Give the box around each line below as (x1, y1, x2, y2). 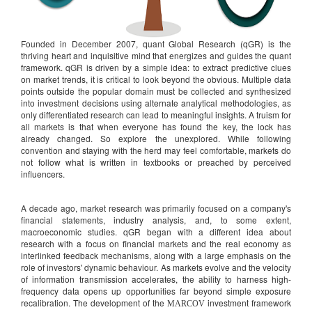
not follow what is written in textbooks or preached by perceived (21, 155, 291, 168)
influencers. (21, 167, 65, 180)
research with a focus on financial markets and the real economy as (21, 237, 291, 249)
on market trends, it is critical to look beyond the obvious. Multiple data (21, 72, 291, 85)
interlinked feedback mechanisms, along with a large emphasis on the (21, 249, 291, 261)
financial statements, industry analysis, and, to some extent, (21, 213, 291, 226)
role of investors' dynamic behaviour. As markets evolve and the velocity (21, 260, 291, 273)
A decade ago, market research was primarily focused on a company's (21, 201, 291, 214)
